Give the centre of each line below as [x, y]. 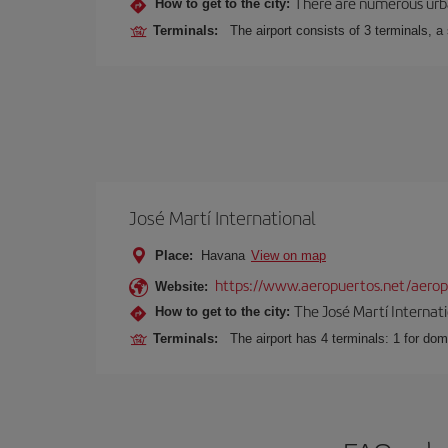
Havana [223, 255]
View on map [288, 255]
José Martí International [222, 217]
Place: [174, 255]
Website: [181, 286]
